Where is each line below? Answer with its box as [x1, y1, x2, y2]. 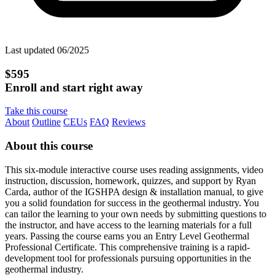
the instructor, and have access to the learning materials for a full [5, 219, 252, 230]
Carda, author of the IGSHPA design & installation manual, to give [5, 186, 263, 197]
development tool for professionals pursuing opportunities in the [5, 252, 251, 263]
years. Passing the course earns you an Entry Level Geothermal [5, 230, 249, 241]
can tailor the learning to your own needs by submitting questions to [5, 208, 266, 219]
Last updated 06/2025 [5, 44, 89, 55]
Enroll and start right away [5, 80, 143, 94]
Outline [32, 117, 61, 128]
